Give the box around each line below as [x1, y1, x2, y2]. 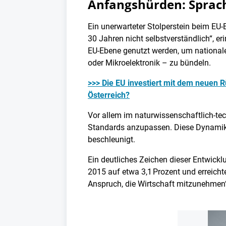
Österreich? [88, 90, 130, 100]
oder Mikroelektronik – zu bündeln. [88, 58, 211, 68]
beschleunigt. [88, 135, 135, 145]
